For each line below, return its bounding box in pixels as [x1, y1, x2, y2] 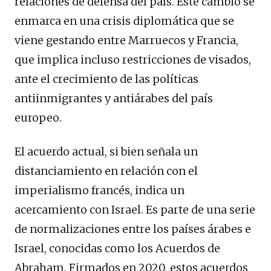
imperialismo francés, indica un [15, 183, 184, 198]
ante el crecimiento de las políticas [15, 72, 198, 87]
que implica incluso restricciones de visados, [15, 53, 251, 67]
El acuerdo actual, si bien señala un [15, 145, 198, 159]
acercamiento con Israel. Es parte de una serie [15, 203, 255, 217]
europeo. [15, 111, 62, 125]
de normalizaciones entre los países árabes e [15, 222, 251, 237]
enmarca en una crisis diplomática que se [15, 14, 234, 28]
